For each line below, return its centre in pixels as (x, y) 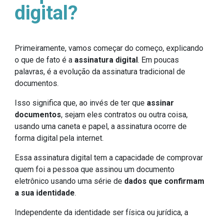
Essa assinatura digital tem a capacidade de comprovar (109, 158)
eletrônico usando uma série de (68, 181)
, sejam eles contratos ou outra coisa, (124, 115)
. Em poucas (158, 60)
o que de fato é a (44, 60)
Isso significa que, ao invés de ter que (81, 103)
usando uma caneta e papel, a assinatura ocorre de (101, 127)
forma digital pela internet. (59, 138)
